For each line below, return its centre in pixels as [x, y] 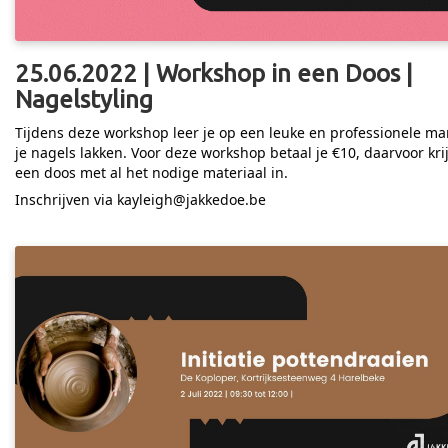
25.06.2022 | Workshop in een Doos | [214, 74]
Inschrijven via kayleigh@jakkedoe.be [140, 200]
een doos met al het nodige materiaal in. [151, 173]
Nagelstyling [84, 100]
